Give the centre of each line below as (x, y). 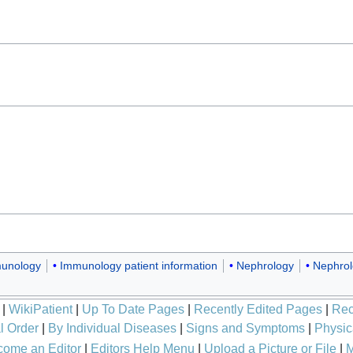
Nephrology (265, 266)
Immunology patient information (138, 266)
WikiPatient (41, 309)
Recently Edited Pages (258, 309)
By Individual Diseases (112, 328)
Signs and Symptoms (245, 328)
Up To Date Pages (133, 309)
